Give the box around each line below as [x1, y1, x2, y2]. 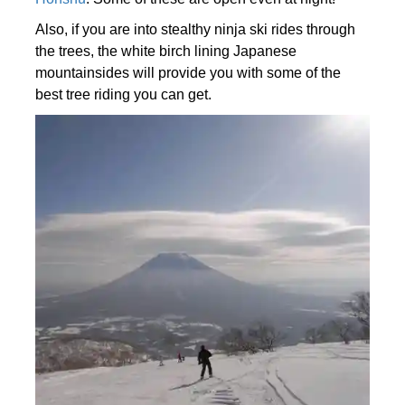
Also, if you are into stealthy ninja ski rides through [35, 22, 356, 38]
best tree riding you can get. [35, 87, 212, 103]
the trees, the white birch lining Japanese [35, 43, 297, 60]
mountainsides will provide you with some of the [35, 65, 342, 81]
